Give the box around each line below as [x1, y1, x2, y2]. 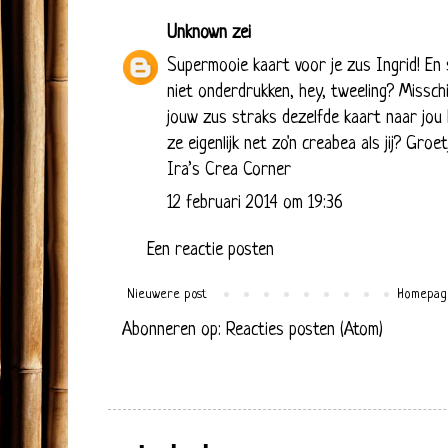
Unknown [167, 23, 227, 43]
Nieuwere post [127, 286, 207, 302]
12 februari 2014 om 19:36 [167, 193, 343, 213]
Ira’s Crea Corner [167, 160, 291, 180]
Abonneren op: [122, 320, 226, 340]
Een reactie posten [147, 240, 274, 260]
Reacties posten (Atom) [226, 320, 383, 340]
